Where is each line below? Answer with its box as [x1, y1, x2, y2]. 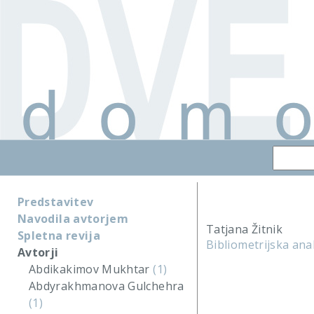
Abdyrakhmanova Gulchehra [29, 278, 184, 294]
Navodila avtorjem [18, 211, 129, 226]
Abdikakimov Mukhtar [29, 261, 153, 277]
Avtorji [18, 245, 59, 260]
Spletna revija [18, 228, 101, 243]
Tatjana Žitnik [206, 221, 283, 237]
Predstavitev [18, 194, 94, 210]
